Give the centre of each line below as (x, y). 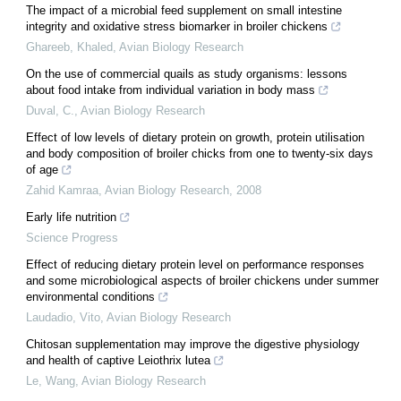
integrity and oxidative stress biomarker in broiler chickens (177, 26)
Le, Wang (51, 380)
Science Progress (72, 237)
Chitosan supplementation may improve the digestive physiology (193, 344)
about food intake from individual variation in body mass (171, 90)
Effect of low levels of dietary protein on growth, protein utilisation (195, 137)
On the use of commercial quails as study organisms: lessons (187, 73)
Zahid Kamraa (62, 190)
